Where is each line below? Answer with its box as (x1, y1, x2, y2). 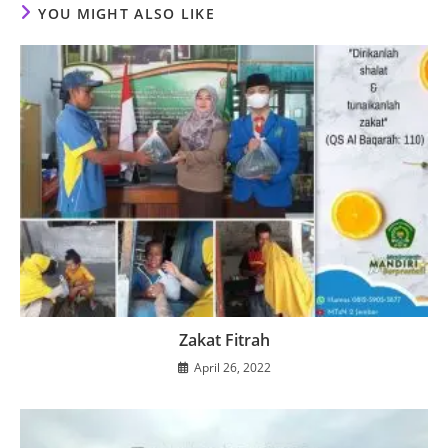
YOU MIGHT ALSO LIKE (38, 4, 216, 24)
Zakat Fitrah (178, 329, 270, 352)
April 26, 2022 (193, 359, 271, 377)
